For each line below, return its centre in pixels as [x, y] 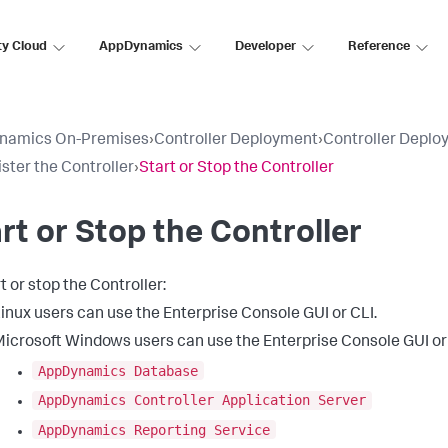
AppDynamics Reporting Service [154, 429]
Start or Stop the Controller [236, 169]
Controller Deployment [236, 141]
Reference [379, 47]
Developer [265, 47]
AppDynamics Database [118, 370]
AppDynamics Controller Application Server [202, 400]
